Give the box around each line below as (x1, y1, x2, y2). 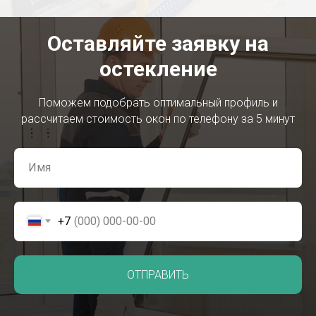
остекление (99, 56, 217, 81)
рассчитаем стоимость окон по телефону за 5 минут (21, 111, 295, 126)
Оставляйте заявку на (47, 30, 269, 56)
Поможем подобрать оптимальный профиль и (38, 95, 278, 109)
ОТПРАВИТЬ (127, 267, 189, 281)
